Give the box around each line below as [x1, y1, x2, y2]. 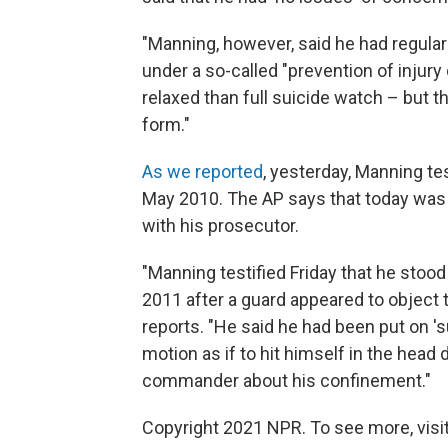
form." [142, 113, 190, 135]
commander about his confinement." [142, 369, 431, 391]
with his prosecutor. [142, 214, 299, 236]
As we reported [142, 160, 263, 182]
